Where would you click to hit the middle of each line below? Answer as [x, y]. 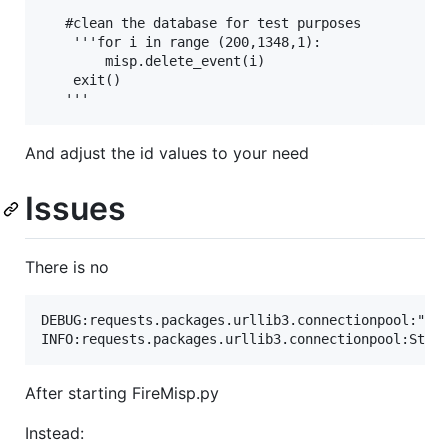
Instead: [54, 433]
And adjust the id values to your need [167, 152]
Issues [75, 208]
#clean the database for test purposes [201, 22]
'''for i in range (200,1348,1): [181, 41]
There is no [67, 267]
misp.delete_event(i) [153, 60]
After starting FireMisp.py [122, 393]
